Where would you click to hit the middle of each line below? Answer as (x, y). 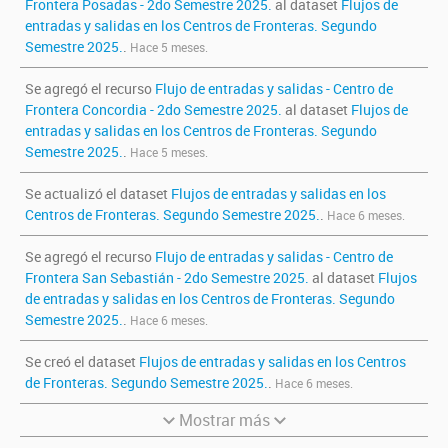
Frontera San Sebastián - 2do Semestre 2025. (168, 277)
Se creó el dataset (82, 361)
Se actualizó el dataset (98, 193)
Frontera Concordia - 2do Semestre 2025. (155, 109)
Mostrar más (224, 420)
